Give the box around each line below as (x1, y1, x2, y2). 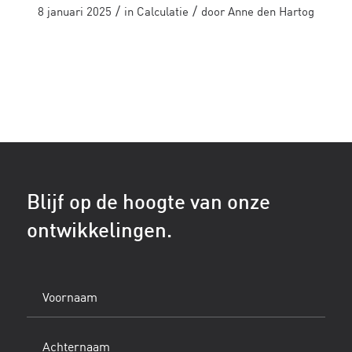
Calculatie (136, 7, 189, 20)
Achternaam (25, 335, 80, 346)
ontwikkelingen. (26, 222, 172, 243)
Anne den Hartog (227, 7, 314, 20)
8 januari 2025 (37, 7, 112, 20)
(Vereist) (27, 306, 65, 317)
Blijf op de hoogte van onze (26, 193, 270, 214)
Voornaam (25, 285, 71, 296)
